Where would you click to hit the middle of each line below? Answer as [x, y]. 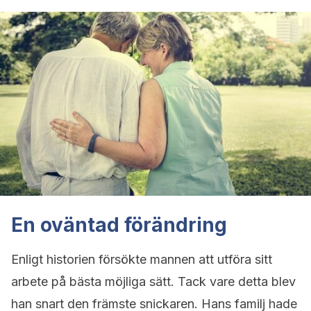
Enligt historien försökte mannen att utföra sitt [142, 259]
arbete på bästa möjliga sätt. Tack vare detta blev [153, 281]
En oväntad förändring [119, 225]
